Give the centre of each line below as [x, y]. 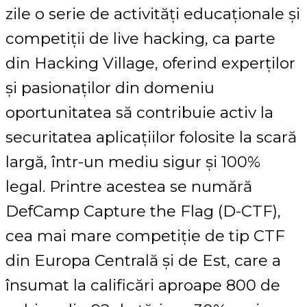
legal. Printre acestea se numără [129, 186]
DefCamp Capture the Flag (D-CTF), [143, 211]
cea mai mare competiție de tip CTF [145, 235]
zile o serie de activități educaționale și [153, 13]
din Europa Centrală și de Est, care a [143, 260]
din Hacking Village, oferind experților [150, 63]
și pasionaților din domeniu [110, 87]
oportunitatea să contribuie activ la [139, 112]
